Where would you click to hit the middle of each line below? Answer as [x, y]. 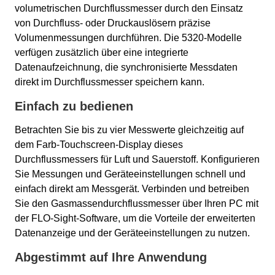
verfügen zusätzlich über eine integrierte [102, 53]
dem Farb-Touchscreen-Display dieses [99, 145]
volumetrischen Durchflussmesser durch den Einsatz [129, 9]
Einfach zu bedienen [74, 107]
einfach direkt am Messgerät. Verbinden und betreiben [132, 189]
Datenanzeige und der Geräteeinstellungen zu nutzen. [132, 233]
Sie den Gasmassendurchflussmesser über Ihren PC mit [137, 204]
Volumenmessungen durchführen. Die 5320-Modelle [128, 38]
